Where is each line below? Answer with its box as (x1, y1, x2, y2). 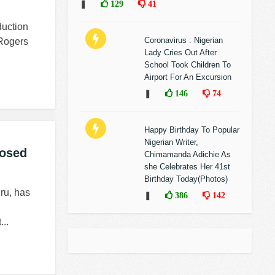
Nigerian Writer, (144, 137, 198, 147)
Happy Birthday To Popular (144, 125, 239, 134)
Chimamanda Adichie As (144, 150, 231, 159)
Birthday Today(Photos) (144, 174, 228, 184)
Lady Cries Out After (144, 48, 217, 57)
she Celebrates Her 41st (144, 162, 230, 171)
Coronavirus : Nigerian (144, 36, 223, 45)
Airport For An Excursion (144, 72, 231, 82)
